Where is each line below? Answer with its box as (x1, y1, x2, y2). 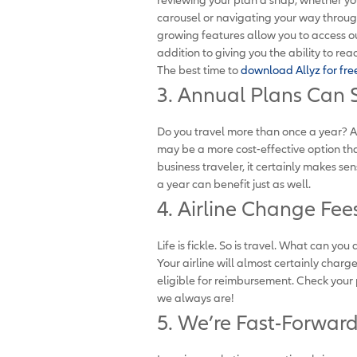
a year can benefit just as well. (157, 176, 313, 190)
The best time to (157, 62, 238, 76)
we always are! (157, 290, 234, 304)
